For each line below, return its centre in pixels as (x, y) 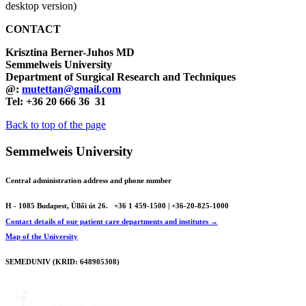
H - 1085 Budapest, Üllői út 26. (58, 206)
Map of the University (42, 237)
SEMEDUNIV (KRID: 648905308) (62, 262)
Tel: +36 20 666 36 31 (56, 102)
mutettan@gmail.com (71, 89)
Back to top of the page (56, 125)
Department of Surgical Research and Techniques (121, 77)
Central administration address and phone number (88, 181)
